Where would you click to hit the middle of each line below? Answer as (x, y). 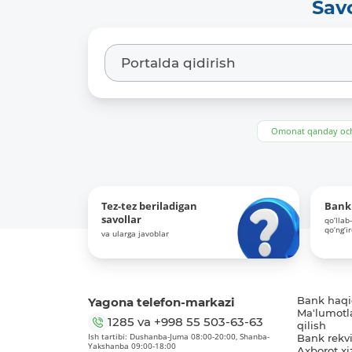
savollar (122, 220)
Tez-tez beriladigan (150, 207)
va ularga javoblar (136, 233)
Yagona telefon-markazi (161, 302)
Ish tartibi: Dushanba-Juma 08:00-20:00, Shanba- (178, 336)
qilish (311, 326)
